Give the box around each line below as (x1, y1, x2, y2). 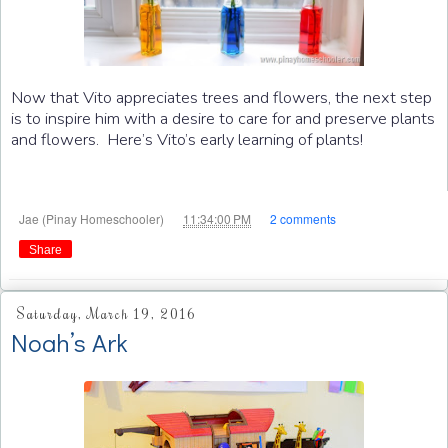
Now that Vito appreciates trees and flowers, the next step (11, 86, 432, 110)
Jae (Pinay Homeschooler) (19, 210, 167, 228)
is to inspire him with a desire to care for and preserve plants (11, 107, 435, 131)
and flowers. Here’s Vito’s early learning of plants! (11, 128, 363, 152)
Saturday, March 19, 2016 (16, 305, 197, 324)
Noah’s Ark (11, 325, 128, 360)
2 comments (270, 210, 336, 228)
